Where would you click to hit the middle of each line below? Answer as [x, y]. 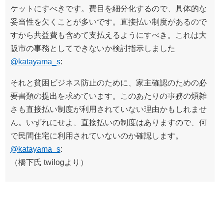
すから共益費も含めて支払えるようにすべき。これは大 [109, 35]
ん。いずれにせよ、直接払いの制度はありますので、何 [109, 123]
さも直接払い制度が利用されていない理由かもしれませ [109, 109]
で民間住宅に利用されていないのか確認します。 [97, 136]
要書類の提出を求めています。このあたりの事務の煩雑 [109, 96]
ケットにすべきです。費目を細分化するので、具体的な [109, 9]
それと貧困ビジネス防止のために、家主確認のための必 [109, 83]
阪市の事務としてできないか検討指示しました [93, 48]
